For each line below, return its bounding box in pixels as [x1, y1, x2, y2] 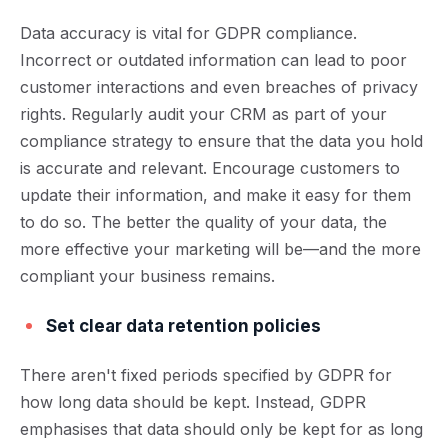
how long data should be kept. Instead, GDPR [20, 392, 366, 412]
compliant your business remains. [20, 266, 275, 286]
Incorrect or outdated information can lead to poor [20, 50, 407, 70]
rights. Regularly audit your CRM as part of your [20, 104, 387, 124]
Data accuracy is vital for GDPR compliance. [20, 23, 357, 43]
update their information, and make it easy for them [20, 185, 411, 205]
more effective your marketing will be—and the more [20, 239, 421, 259]
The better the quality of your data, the [91, 212, 387, 232]
